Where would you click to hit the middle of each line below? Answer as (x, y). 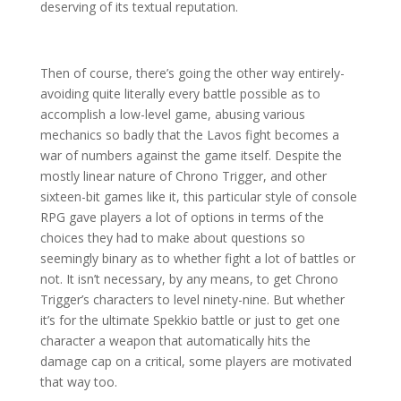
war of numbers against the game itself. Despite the (191, 155)
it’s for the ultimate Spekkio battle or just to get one (190, 320)
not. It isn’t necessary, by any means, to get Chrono (189, 278)
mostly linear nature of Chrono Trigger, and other (183, 175)
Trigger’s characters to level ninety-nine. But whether (192, 299)
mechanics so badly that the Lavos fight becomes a (189, 134)
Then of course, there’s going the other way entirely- (192, 73)
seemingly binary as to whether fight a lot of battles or (197, 258)
